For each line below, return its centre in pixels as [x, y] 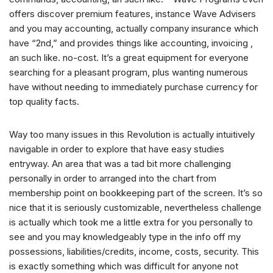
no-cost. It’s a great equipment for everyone [154, 58]
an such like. [35, 58]
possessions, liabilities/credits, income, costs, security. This [134, 252]
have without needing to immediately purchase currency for [133, 87]
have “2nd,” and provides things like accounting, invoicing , [131, 43]
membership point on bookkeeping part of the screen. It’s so [136, 193]
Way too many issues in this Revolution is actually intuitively [132, 135]
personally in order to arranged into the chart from [113, 179]
